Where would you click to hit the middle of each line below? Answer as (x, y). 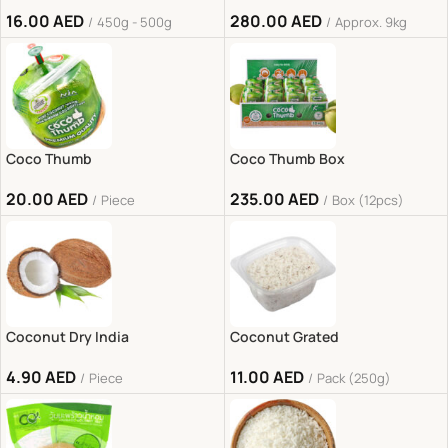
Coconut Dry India (67, 336)
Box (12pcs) (367, 199)
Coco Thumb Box (287, 158)
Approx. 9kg (370, 21)
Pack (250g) (353, 378)
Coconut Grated (284, 336)
